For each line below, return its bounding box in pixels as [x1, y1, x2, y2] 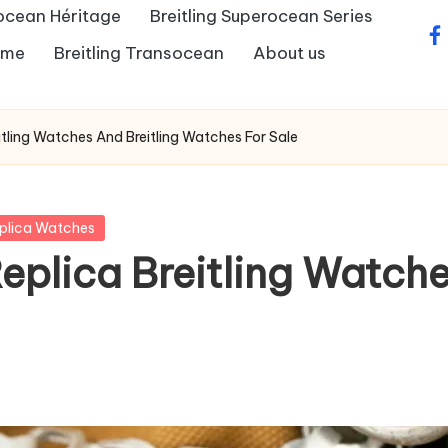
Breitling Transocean [54, 41, 224, 64]
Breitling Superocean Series [150, 4, 373, 27]
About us [253, 41, 326, 64]
